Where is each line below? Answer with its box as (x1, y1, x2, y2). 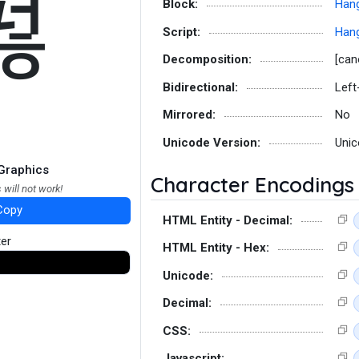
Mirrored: (163, 107, 216, 122)
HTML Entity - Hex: (163, 240, 269, 255)
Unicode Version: (163, 135, 260, 150)
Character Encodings (151, 171, 354, 198)
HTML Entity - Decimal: (163, 212, 292, 228)
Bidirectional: (163, 79, 238, 95)
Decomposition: (163, 52, 252, 67)
